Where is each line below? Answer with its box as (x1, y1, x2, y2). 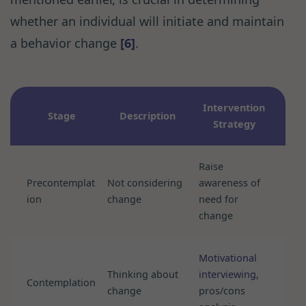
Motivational (199, 251, 257, 265)
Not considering (107, 176, 182, 190)
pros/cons (199, 284, 245, 298)
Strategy (212, 117, 255, 131)
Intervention (203, 101, 265, 115)
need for (199, 193, 238, 206)
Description (120, 109, 176, 123)
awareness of (199, 176, 260, 190)
